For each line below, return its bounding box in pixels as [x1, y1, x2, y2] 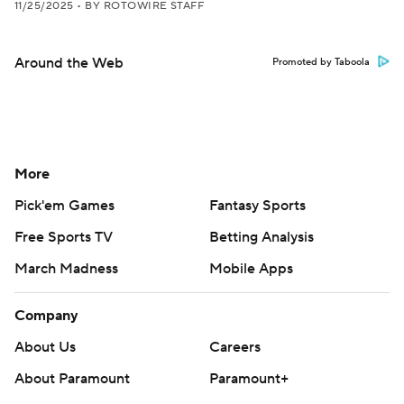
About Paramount [14, 370, 130, 388]
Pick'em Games [14, 197, 115, 215]
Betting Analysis [209, 228, 314, 246]
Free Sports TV [14, 228, 113, 246]
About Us [14, 338, 76, 356]
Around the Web [14, 54, 124, 72]
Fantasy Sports [209, 197, 306, 215]
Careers [209, 338, 261, 356]
